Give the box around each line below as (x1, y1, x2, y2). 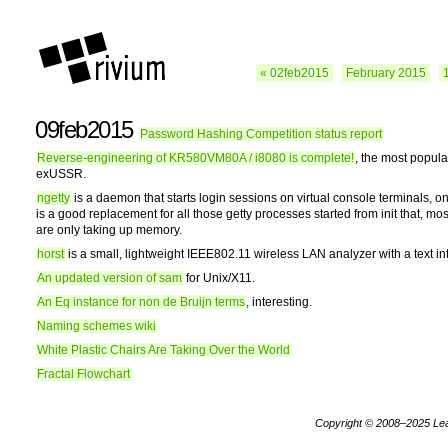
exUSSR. (36, 167, 86, 181)
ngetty (37, 191, 70, 205)
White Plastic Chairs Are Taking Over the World (37, 343, 290, 357)
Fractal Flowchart (37, 367, 130, 381)
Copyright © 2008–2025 (315, 417, 433, 429)
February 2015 (346, 66, 426, 80)
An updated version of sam (37, 271, 182, 285)
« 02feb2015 (260, 66, 329, 80)
